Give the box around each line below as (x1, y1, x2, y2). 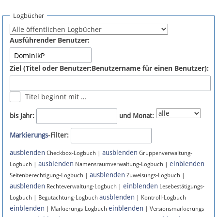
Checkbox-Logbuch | (45, 150, 102, 157)
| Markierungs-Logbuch (45, 205, 108, 213)
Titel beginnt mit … (25, 92, 86, 102)
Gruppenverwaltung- (138, 150, 192, 157)
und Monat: (119, 112, 154, 120)
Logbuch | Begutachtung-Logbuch (10, 194, 99, 201)
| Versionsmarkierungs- (143, 205, 206, 213)
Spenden (19, 2, 46, 10)
